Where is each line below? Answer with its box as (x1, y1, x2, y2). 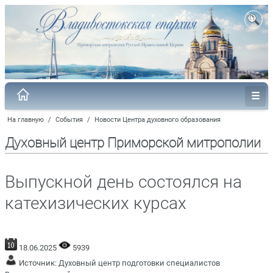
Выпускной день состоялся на (5, 171, 242, 192)
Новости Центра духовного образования (94, 115, 221, 124)
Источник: (17, 258, 58, 268)
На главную (7, 115, 44, 124)
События (55, 115, 83, 124)
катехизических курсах (5, 193, 186, 213)
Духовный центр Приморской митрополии (5, 135, 261, 151)
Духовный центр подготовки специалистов (58, 258, 220, 268)
